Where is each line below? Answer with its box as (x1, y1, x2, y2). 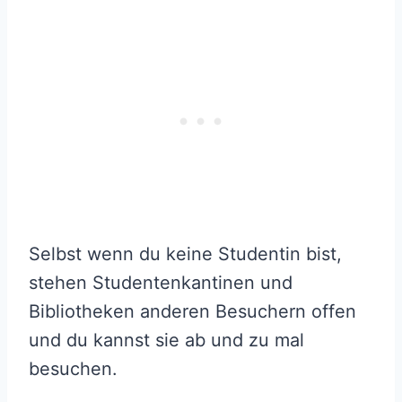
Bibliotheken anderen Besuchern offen (29, 300, 356, 322)
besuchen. (29, 357, 118, 380)
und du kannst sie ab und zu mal (29, 328, 304, 351)
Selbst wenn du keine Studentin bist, (29, 242, 342, 265)
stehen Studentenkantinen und (29, 271, 293, 293)
